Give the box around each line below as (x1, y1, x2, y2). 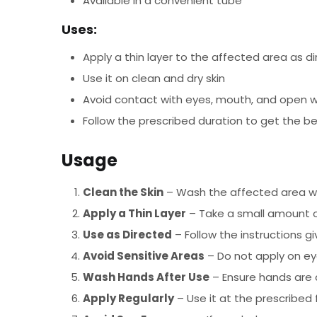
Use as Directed (83, 226, 172, 242)
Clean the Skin (83, 184, 163, 200)
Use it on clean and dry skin (83, 71, 225, 86)
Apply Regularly (83, 290, 174, 306)
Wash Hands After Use (83, 269, 209, 284)
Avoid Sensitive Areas (83, 248, 204, 263)
